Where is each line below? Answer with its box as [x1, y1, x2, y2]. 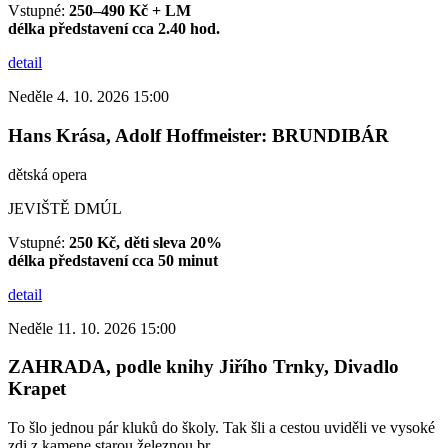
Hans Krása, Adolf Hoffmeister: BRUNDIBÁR [8, 124, 389, 146]
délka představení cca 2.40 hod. [8, 20, 220, 38]
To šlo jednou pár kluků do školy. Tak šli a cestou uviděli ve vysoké [8, 419, 435, 437]
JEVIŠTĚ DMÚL [8, 199, 122, 217]
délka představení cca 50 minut [8, 251, 218, 269]
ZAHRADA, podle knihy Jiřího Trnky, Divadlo [8, 356, 399, 378]
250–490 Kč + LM [69, 2, 191, 20]
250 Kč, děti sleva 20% [69, 233, 222, 251]
